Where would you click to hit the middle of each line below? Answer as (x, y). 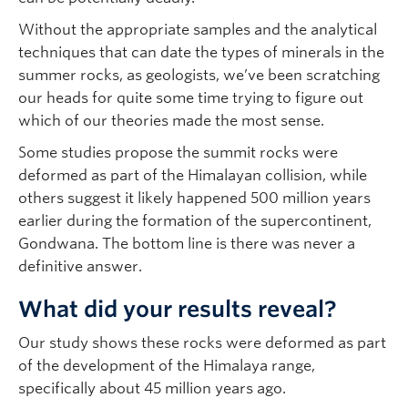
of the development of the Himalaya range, (167, 365)
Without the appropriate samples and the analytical (198, 29)
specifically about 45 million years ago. (152, 388)
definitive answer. (80, 266)
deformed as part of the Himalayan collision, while (193, 175)
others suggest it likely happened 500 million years (194, 198)
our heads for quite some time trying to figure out (191, 97)
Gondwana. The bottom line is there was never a (187, 243)
